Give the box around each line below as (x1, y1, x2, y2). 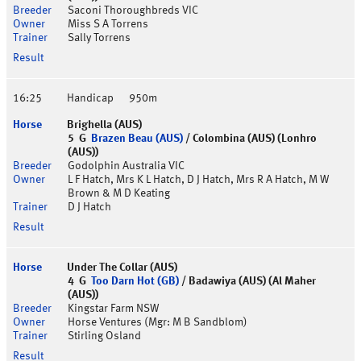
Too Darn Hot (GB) (91, 276, 179, 288)
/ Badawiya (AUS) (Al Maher (179, 276, 316, 288)
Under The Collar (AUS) (67, 262, 177, 274)
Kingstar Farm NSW (68, 303, 160, 315)
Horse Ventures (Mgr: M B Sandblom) (68, 317, 247, 329)
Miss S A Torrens (68, 19, 148, 31)
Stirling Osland (68, 330, 141, 342)
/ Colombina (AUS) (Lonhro (183, 133, 317, 145)
